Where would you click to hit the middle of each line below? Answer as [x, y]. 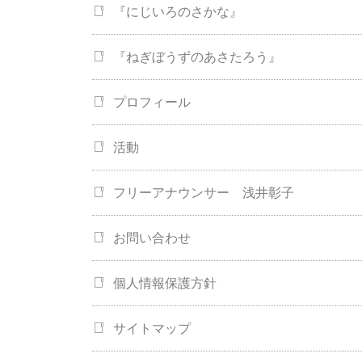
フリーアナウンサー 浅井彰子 [204, 193]
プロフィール [152, 103]
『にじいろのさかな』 [178, 12]
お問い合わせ [152, 238]
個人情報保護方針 [165, 284]
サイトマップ [152, 329]
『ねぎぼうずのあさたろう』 [197, 57]
